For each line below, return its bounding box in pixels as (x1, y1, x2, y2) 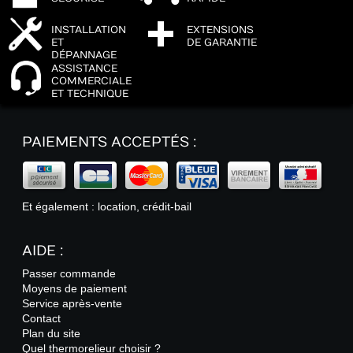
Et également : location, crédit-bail (22, 200, 192, 214)
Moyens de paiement (22, 282, 128, 295)
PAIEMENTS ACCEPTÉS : (22, 133, 197, 150)
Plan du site (22, 327, 81, 340)
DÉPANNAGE (51, 49, 117, 62)
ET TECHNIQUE (51, 87, 128, 101)
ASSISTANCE (51, 62, 117, 76)
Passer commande (22, 267, 117, 281)
